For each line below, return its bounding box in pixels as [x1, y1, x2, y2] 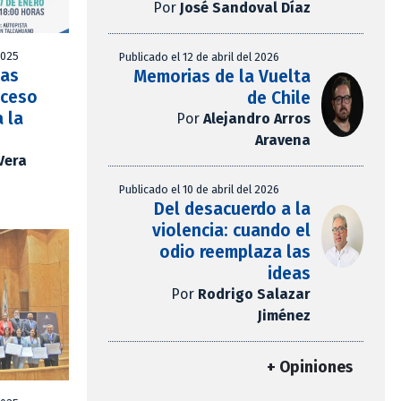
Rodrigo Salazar [197, 286, 311, 303]
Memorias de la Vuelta [132, 66, 311, 88]
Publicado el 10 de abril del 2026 [119, 183, 279, 197]
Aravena [254, 132, 311, 149]
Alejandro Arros [202, 110, 311, 128]
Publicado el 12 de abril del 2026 [119, 50, 279, 64]
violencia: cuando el [151, 220, 311, 242]
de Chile [246, 88, 311, 109]
